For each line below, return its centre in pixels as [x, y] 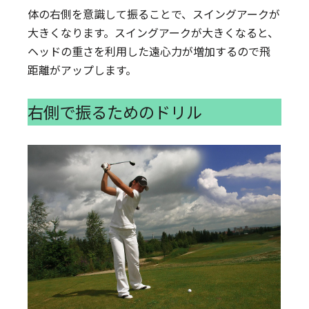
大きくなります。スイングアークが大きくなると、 [153, 32]
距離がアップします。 [82, 70]
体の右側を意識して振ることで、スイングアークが [154, 14]
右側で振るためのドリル [115, 112]
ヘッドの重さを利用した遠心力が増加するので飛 [149, 51]
